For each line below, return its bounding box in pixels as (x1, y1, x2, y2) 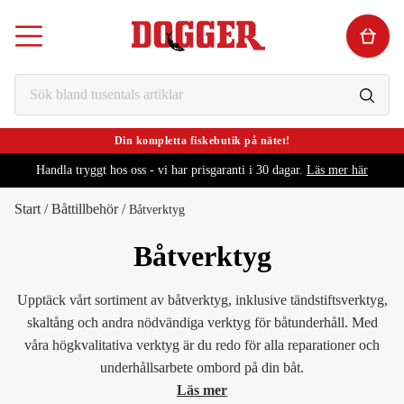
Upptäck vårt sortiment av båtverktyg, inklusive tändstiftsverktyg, (16, 292, 388, 308)
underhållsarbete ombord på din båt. (100, 360, 304, 375)
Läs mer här (307, 163, 368, 177)
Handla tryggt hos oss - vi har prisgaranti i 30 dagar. (36, 163, 303, 177)
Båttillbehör (51, 201, 118, 216)
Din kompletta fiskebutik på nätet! (114, 134, 290, 147)
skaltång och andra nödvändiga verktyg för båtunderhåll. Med (26, 315, 378, 330)
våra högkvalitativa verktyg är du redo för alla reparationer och (24, 337, 380, 353)
